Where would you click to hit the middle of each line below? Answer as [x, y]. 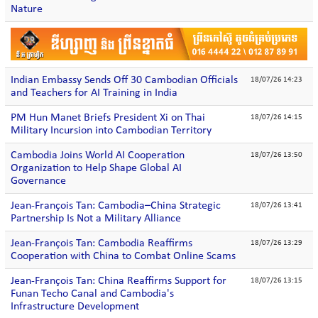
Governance [38, 181]
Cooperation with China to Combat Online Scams [123, 256]
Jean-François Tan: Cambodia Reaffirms [102, 243]
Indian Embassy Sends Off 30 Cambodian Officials [124, 80]
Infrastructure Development [75, 307]
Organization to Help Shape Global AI [96, 168]
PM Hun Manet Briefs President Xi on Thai [108, 118]
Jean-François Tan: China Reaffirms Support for [119, 281]
